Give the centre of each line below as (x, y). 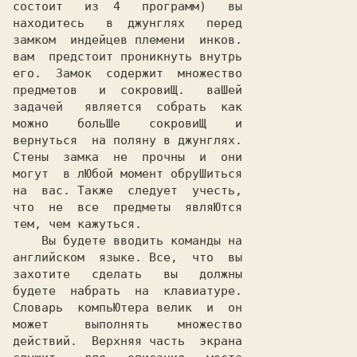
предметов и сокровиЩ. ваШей (127, 90)
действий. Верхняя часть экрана (127, 341)
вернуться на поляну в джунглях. (127, 140)
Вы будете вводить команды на (27, 241)
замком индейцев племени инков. (127, 40)
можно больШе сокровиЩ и (127, 124)
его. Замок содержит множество (127, 73)
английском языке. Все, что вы (127, 257)
